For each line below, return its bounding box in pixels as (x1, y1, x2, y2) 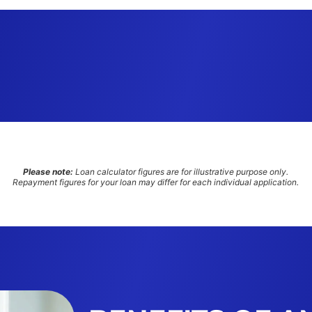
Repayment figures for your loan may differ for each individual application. (13, 176, 299, 187)
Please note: (23, 166, 76, 177)
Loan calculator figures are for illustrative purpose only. (75, 166, 289, 177)
